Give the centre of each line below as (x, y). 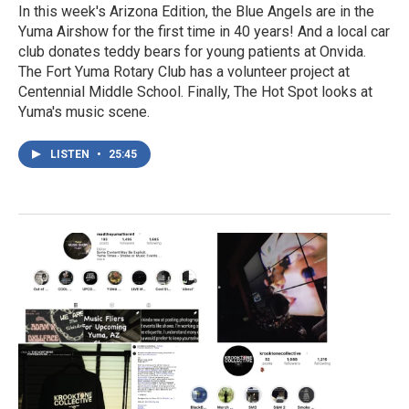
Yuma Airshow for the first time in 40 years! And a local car (204, 32)
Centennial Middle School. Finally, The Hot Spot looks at (195, 92)
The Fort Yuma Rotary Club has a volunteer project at (184, 72)
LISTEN (71, 155)
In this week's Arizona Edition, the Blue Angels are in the (196, 12)
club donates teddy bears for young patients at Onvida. (192, 52)
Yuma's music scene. (84, 112)
